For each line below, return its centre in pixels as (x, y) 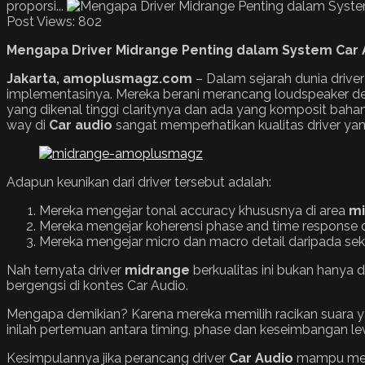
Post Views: (41, 21)
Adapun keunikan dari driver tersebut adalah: (139, 182)
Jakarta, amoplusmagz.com (99, 78)
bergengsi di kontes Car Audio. (97, 285)
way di (28, 125)
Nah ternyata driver (66, 270)
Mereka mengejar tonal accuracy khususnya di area (194, 210)
